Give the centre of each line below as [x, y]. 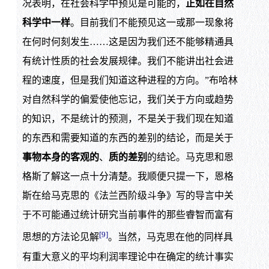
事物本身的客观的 [60, 157]
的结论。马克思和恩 [190, 157]
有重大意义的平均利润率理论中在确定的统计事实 [128, 256]
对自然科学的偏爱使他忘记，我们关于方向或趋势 [128, 100]
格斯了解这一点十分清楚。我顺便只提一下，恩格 [128, 177]
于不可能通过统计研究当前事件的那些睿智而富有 [128, 215]
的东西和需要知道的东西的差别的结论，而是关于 [128, 138]
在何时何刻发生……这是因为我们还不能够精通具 [128, 42]
